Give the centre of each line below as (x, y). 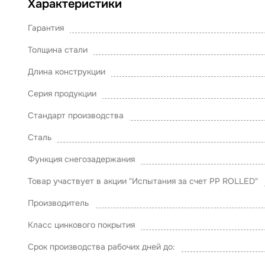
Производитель (58, 203)
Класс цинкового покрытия (81, 225)
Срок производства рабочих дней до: (101, 247)
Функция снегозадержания (81, 159)
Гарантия (46, 28)
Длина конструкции (67, 72)
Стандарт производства (76, 115)
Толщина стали (58, 50)
